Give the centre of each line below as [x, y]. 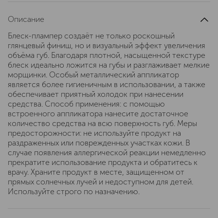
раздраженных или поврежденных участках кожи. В [99, 143]
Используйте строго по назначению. [74, 191]
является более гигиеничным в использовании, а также [107, 84]
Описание [26, 19]
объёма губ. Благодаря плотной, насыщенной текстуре [107, 55]
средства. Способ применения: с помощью [86, 104]
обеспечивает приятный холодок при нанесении [96, 94]
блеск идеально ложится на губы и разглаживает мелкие [109, 65]
